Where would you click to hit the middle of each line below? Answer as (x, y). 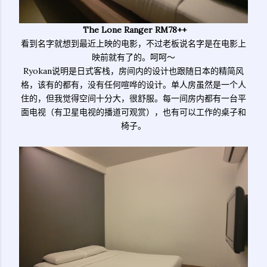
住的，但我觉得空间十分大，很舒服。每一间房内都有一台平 (133, 98)
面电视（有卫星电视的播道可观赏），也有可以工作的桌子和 (133, 112)
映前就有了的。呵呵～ (133, 57)
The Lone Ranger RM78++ (133, 30)
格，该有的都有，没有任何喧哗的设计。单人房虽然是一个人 (133, 85)
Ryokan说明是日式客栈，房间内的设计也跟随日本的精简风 (133, 71)
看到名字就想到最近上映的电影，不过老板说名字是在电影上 (133, 44)
